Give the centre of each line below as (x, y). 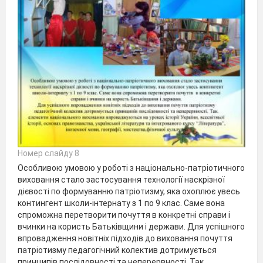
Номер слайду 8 (48, 153)
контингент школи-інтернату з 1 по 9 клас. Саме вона (121, 203)
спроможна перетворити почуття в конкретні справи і (124, 215)
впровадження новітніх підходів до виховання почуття (125, 238)
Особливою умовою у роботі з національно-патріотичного (131, 168)
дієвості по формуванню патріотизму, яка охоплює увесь (129, 191)
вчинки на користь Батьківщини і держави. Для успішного (131, 227)
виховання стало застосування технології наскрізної (121, 180)
